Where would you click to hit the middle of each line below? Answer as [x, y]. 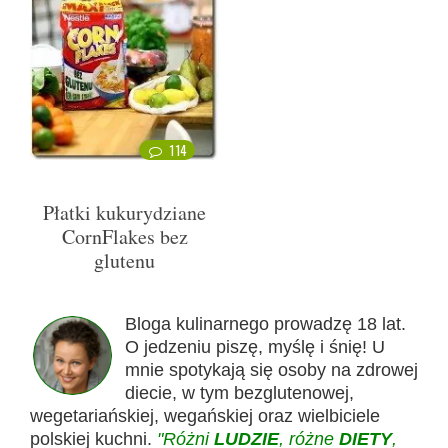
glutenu [124, 260]
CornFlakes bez [124, 236]
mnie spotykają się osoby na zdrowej [271, 369]
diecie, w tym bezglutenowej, [239, 392]
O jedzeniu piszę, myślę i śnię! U [255, 346]
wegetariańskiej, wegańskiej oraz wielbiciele [205, 415]
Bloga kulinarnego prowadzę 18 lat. [265, 323]
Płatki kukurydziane [124, 212]
